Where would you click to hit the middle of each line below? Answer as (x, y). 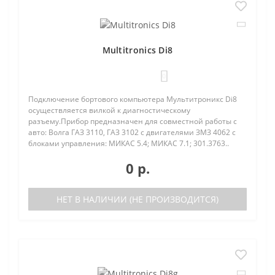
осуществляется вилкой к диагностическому (109, 110)
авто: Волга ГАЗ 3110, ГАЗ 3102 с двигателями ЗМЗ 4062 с (132, 132)
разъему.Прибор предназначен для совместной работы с (133, 121)
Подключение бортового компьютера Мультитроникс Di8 (133, 99)
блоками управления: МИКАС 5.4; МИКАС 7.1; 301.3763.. (129, 143)
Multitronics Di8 (137, 50)
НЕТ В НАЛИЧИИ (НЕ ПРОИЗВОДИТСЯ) (137, 199)
